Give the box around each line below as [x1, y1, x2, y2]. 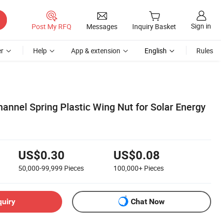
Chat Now [131, 197, 165, 207]
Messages [86, 21, 117, 31]
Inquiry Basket [132, 22, 176, 32]
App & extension [71, 46, 120, 55]
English [145, 46, 167, 55]
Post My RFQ [32, 21, 72, 31]
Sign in [191, 21, 211, 31]
